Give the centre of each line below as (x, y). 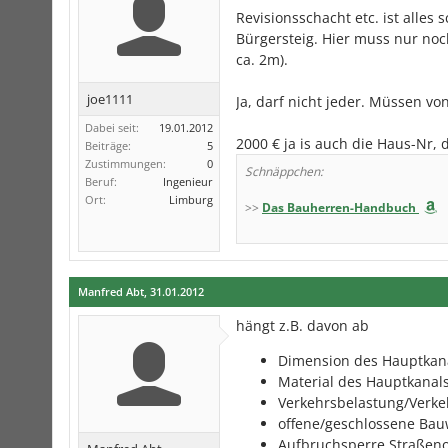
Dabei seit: (112, 127)
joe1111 (110, 99)
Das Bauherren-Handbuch (339, 207)
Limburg (191, 199)
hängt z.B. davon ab (302, 325)
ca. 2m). (262, 59)
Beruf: (101, 181)
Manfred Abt (111, 291)
